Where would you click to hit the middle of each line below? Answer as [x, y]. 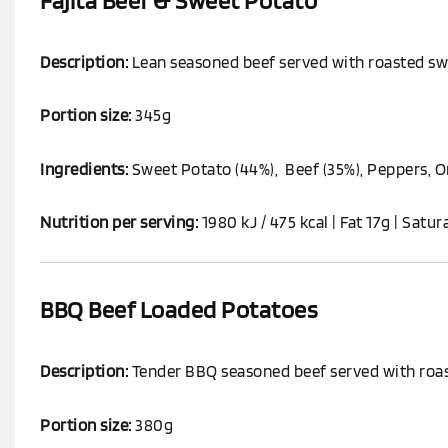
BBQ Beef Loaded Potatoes [179, 310]
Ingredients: [84, 168]
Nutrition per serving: [119, 222]
